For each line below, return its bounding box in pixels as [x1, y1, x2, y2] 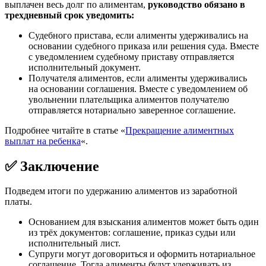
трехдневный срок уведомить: [5, 9, 134, 20]
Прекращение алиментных [125, 125, 234, 135]
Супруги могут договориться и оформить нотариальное [28, 249, 255, 259]
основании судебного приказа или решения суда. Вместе [28, 40, 259, 51]
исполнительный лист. [28, 238, 121, 249]
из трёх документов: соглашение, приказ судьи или [28, 227, 236, 238]
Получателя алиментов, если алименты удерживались [28, 72, 247, 83]
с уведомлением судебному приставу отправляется [28, 51, 234, 62]
